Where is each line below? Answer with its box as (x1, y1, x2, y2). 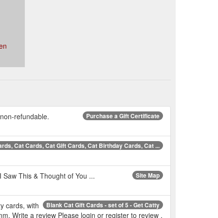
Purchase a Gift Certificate (86, 111, 160, 120)
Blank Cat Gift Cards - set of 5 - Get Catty (46, 200, 160, 209)
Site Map (136, 170, 160, 180)
